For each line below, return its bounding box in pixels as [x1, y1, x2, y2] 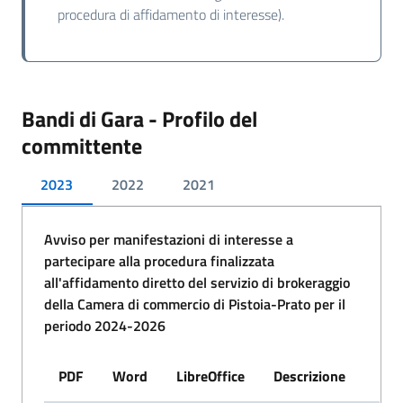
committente [22, 129, 142, 162]
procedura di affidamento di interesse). [57, 3, 284, 25]
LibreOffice [176, 364, 245, 387]
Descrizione [273, 364, 345, 387]
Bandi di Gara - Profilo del [22, 102, 257, 135]
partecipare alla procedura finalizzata [44, 249, 274, 272]
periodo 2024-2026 [44, 314, 166, 336]
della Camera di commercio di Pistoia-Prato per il [44, 292, 345, 315]
